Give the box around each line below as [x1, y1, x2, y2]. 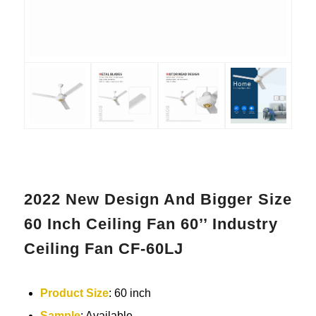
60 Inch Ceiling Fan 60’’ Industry [23, 214, 278, 233]
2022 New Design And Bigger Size [23, 190, 292, 208]
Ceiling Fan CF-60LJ [23, 239, 183, 257]
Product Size [39, 286, 109, 299]
